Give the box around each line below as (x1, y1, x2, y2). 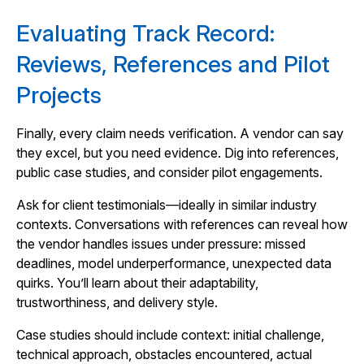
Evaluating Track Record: (16, 19, 275, 47)
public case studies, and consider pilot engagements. (16, 164, 323, 180)
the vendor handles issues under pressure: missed (16, 236, 305, 252)
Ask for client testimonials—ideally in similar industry (16, 197, 317, 213)
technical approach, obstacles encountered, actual (16, 346, 312, 362)
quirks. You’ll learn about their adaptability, (16, 275, 258, 291)
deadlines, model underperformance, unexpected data (16, 255, 331, 271)
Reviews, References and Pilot (16, 50, 330, 78)
